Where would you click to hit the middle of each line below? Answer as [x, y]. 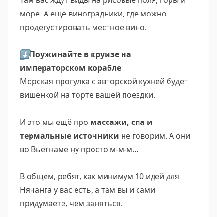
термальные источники [70, 136]
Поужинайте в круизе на [80, 54]
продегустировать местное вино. [83, 27]
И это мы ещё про [54, 122]
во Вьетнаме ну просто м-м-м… [79, 149]
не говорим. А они [155, 136]
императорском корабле [70, 68]
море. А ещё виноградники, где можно [93, 14]
